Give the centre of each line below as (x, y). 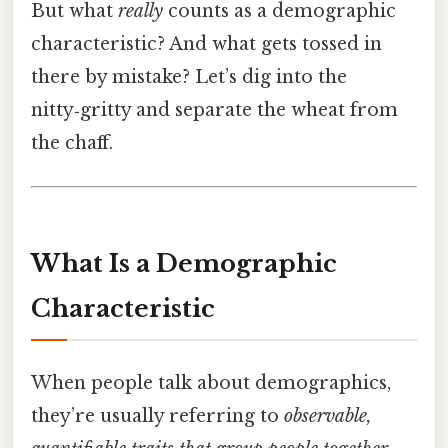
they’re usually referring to (157, 416)
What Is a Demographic (184, 263)
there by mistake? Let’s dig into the (189, 76)
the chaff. (72, 142)
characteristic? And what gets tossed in (206, 43)
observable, (328, 416)
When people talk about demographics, (211, 383)
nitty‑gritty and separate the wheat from (214, 109)
